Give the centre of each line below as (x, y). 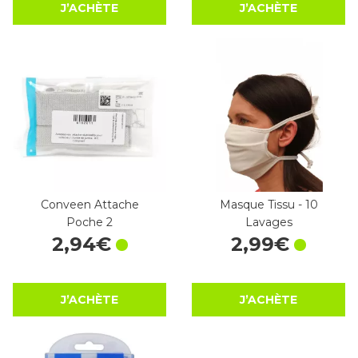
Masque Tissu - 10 (268, 205)
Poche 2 (89, 223)
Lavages (268, 223)
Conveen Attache (89, 205)
